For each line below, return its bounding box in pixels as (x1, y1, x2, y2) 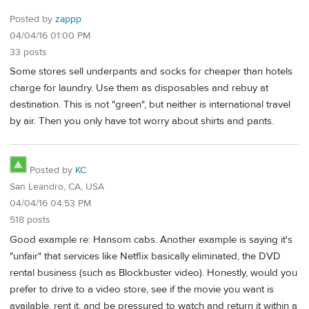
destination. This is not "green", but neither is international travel (10, 98, 290, 112)
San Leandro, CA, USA (10, 180, 104, 193)
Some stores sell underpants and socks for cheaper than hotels (10, 65, 292, 79)
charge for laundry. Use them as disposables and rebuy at (10, 81, 268, 95)
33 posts (10, 46, 47, 59)
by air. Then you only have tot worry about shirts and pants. (10, 114, 274, 128)
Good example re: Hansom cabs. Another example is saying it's (10, 232, 292, 246)
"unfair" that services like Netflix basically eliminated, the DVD (10, 249, 281, 263)
